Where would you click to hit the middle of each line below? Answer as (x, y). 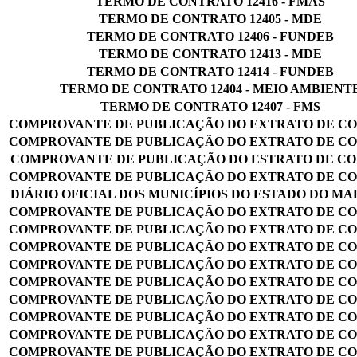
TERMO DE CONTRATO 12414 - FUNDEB (210, 71)
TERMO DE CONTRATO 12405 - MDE (210, 18)
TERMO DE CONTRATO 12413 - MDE (210, 53)
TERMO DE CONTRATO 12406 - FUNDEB (210, 36)
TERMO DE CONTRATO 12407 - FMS (210, 106)
